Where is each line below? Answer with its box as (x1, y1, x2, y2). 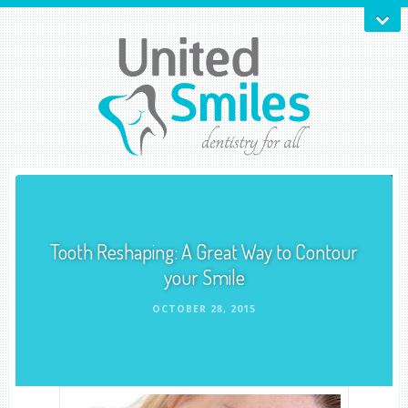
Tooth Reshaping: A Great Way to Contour (50, 239, 358, 265)
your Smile (163, 264, 245, 291)
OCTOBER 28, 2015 (152, 303, 256, 316)
